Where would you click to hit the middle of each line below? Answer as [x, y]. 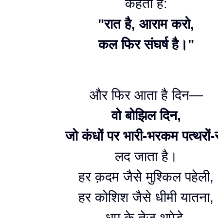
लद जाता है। [146, 156]
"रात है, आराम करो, [146, 24]
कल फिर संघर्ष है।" [146, 45]
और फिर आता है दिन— [146, 95]
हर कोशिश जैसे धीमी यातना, [146, 197]
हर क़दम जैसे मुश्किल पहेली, [146, 177]
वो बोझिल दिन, [146, 116]
